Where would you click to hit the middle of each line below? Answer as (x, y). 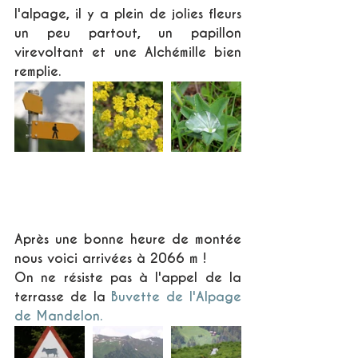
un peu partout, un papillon (128, 34)
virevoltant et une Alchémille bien (128, 53)
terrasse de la (63, 297)
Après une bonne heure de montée (128, 240)
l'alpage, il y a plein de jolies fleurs (128, 14)
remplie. (40, 72)
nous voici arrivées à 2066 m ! (110, 259)
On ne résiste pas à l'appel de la (128, 278)
